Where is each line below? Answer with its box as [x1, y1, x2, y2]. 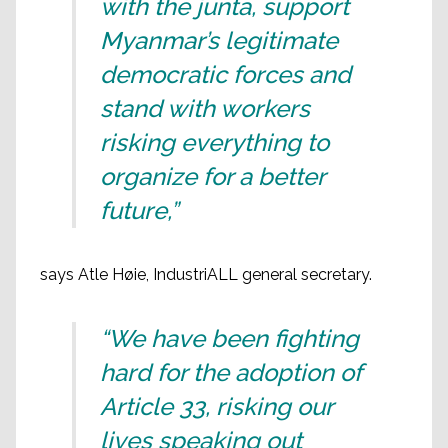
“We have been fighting [100, 324, 359, 354]
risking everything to [100, 128, 329, 158]
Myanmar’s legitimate [100, 26, 338, 56]
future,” [100, 196, 178, 226]
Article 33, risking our [100, 392, 333, 422]
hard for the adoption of [100, 358, 361, 388]
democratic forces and [100, 60, 351, 90]
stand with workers [100, 94, 310, 124]
